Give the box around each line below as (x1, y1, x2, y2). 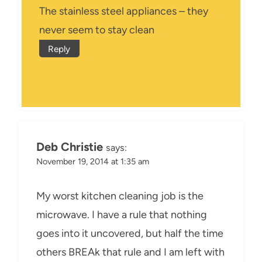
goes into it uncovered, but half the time (36, 227, 223, 240)
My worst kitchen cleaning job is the (36, 189, 204, 203)
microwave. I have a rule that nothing (36, 208, 207, 222)
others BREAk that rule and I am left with (36, 246, 225, 259)
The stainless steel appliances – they (39, 4, 208, 18)
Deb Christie (36, 139, 103, 154)
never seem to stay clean (39, 23, 154, 36)
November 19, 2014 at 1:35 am (36, 156, 149, 167)
